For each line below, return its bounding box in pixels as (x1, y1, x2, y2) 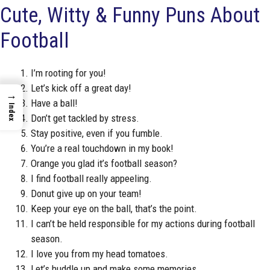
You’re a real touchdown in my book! (31, 142, 174, 154)
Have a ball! (31, 96, 78, 109)
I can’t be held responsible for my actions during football (31, 217, 255, 230)
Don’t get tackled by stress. (31, 111, 139, 124)
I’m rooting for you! (31, 66, 106, 79)
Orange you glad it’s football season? (31, 157, 177, 169)
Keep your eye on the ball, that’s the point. (31, 202, 197, 215)
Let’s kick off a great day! (31, 81, 131, 94)
